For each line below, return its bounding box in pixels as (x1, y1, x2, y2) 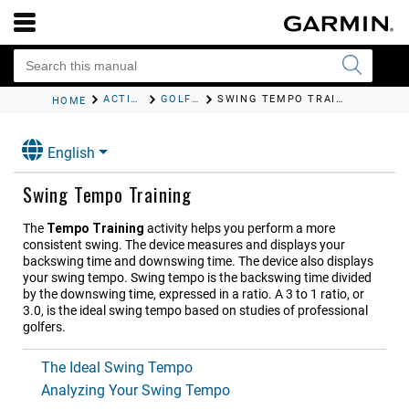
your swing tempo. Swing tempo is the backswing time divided (23, 270, 372, 286)
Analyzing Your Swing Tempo (41, 382, 230, 400)
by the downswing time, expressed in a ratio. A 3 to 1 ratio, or (23, 287, 364, 302)
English (47, 144, 95, 163)
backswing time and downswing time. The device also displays (23, 254, 373, 269)
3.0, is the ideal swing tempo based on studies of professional (23, 303, 368, 319)
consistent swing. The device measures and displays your (23, 237, 345, 253)
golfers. (23, 320, 66, 335)
